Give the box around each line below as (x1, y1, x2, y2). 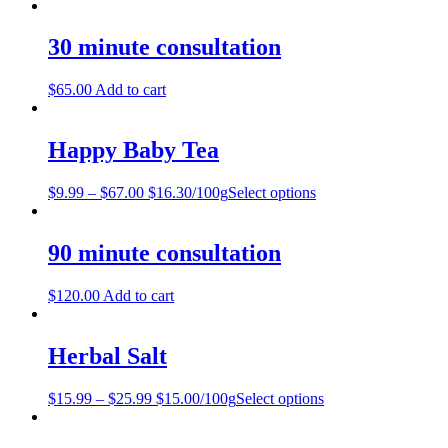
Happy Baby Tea (48, 137, 219, 164)
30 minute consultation (48, 34, 281, 61)
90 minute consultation (48, 240, 281, 267)
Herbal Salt (48, 342, 167, 369)
